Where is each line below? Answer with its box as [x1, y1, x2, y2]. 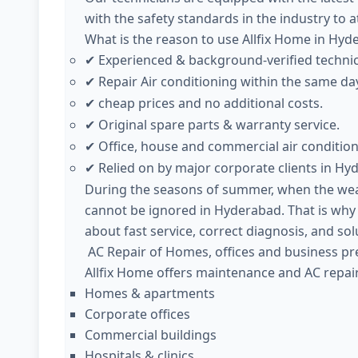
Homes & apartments [85, 284, 215, 302]
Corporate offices [85, 305, 190, 323]
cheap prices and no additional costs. [95, 94, 323, 112]
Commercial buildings [85, 326, 217, 344]
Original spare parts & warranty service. [95, 116, 340, 133]
